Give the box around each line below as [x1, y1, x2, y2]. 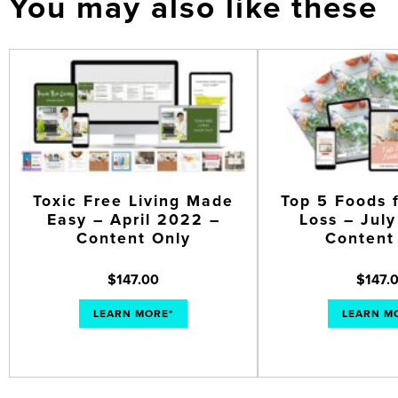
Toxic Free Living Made [33, 191, 234, 211]
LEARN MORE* [93, 306, 173, 320]
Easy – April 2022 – [46, 210, 220, 229]
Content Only [76, 228, 191, 248]
